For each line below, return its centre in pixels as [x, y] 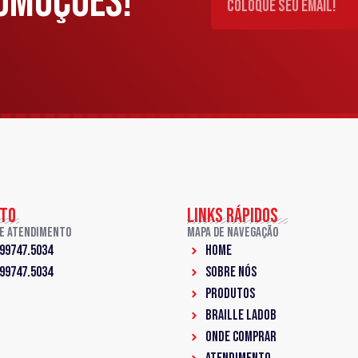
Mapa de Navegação [233, 233]
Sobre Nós [231, 272]
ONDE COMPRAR [241, 337]
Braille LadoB [241, 316]
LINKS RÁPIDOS [233, 217]
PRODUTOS [230, 294]
